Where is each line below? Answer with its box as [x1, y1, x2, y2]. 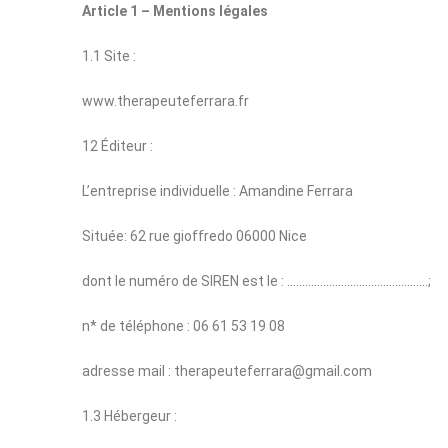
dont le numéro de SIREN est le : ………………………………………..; [82, 273, 431, 289]
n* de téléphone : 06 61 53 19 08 [82, 318, 288, 334]
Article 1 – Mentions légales [82, 3, 268, 19]
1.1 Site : [82, 48, 136, 64]
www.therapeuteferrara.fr [82, 93, 249, 109]
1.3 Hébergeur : [82, 408, 177, 424]
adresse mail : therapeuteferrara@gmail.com [82, 363, 372, 379]
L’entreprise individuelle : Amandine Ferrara [82, 183, 353, 199]
